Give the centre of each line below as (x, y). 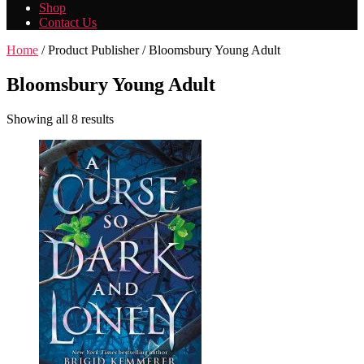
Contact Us (68, 22)
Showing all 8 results (60, 119)
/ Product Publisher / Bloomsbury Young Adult (159, 50)
